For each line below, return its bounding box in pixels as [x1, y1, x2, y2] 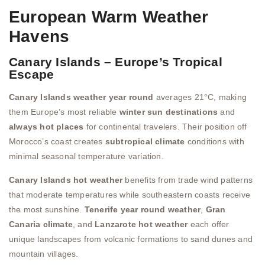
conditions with [185, 137, 244, 147]
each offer [188, 219, 230, 229]
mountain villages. [9, 248, 79, 258]
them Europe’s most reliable [9, 107, 119, 117]
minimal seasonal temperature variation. [9, 151, 164, 161]
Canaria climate [9, 219, 73, 229]
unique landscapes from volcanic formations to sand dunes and [9, 234, 253, 244]
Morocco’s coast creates [9, 137, 105, 147]
